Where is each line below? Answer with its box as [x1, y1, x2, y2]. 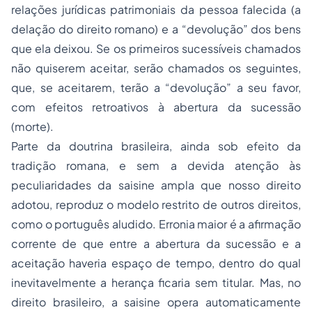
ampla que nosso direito [154, 178, 302, 193]
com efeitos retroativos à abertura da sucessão [11, 100, 301, 115]
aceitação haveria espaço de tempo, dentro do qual [11, 256, 301, 271]
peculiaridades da [11, 178, 118, 193]
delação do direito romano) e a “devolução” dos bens [11, 22, 301, 37]
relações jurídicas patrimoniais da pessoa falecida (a [11, 2, 301, 17]
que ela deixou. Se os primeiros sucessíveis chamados [11, 41, 301, 56]
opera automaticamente [160, 295, 302, 310]
